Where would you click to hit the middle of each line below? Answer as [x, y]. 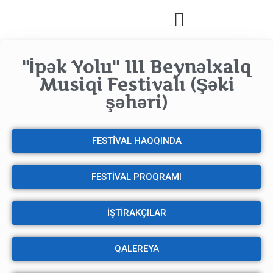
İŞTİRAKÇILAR [136, 213]
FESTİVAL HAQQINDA [136, 141]
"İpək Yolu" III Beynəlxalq [136, 67]
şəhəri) [136, 102]
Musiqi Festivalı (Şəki [136, 84]
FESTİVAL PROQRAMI [136, 177]
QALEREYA [136, 249]
